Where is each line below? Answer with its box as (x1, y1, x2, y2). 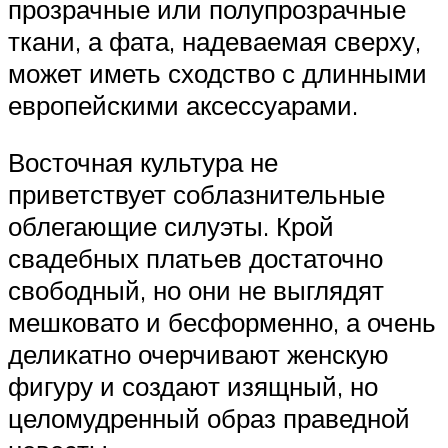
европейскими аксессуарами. (8, 88, 358, 121)
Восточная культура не (8, 146, 278, 179)
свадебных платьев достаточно (8, 242, 383, 275)
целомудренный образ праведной (8, 402, 410, 435)
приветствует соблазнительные (8, 178, 385, 211)
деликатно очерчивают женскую (8, 338, 389, 371)
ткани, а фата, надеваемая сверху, (8, 24, 421, 57)
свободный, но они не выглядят (8, 274, 384, 307)
